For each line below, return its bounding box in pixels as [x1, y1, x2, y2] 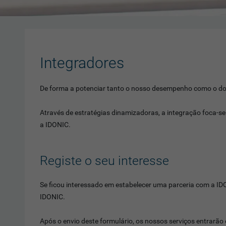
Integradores [39, 54, 124, 72]
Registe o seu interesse [39, 153, 169, 168]
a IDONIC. [39, 121, 71, 129]
